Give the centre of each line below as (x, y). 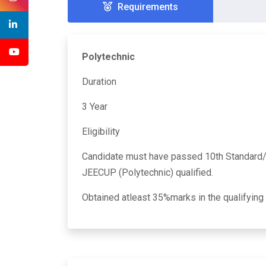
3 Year (95, 106)
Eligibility (101, 131)
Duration (99, 81)
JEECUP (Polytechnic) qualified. (148, 172)
